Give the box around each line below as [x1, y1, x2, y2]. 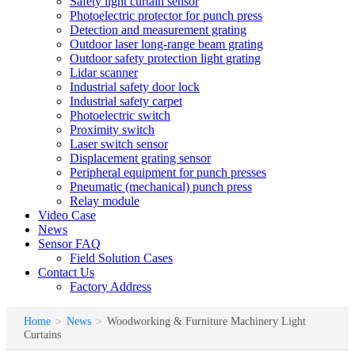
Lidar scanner [70, 66, 138, 79]
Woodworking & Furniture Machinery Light [107, 315, 306, 327]
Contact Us [38, 265, 94, 279]
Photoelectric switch [70, 109, 170, 122]
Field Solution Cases [70, 251, 173, 265]
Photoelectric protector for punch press [70, 9, 262, 22]
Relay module [70, 194, 139, 208]
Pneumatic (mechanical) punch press [70, 180, 252, 193]
